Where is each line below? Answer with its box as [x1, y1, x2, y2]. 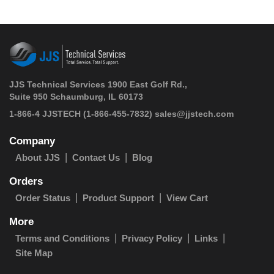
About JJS [15, 152, 60, 163]
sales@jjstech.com [155, 108, 234, 119]
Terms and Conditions [15, 232, 109, 243]
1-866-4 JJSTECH [9, 108, 83, 119]
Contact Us [72, 152, 120, 163]
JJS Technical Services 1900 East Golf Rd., [9, 79, 187, 89]
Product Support [83, 192, 154, 203]
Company [9, 135, 55, 147]
